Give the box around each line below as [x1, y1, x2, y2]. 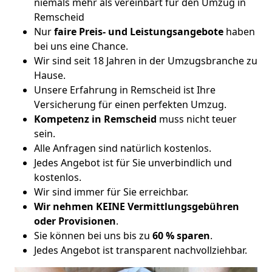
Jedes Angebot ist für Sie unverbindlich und [34, 155, 232, 169]
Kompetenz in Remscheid [34, 112, 157, 126]
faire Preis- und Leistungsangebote [54, 24, 223, 38]
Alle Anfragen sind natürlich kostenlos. [34, 141, 211, 155]
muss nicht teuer [157, 112, 237, 126]
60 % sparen [150, 228, 210, 242]
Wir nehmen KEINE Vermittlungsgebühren [34, 199, 239, 213]
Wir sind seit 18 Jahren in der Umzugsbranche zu [34, 53, 257, 67]
